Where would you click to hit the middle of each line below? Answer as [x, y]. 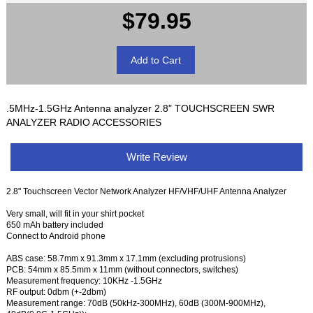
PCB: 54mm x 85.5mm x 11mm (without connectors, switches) [123, 270]
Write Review [156, 156]
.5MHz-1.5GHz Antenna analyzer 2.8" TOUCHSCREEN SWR [141, 108]
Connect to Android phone [56, 236]
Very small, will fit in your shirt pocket [75, 214]
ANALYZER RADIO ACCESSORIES [84, 122]
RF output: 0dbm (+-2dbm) [57, 292]
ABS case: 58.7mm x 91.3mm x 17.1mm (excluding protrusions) [126, 259]
